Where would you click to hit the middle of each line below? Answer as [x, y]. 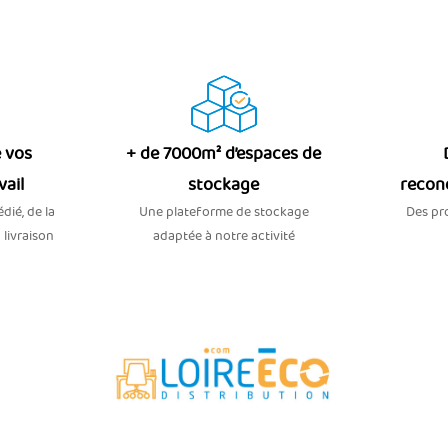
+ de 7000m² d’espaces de [224, 154]
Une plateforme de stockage [223, 212]
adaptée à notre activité [223, 236]
